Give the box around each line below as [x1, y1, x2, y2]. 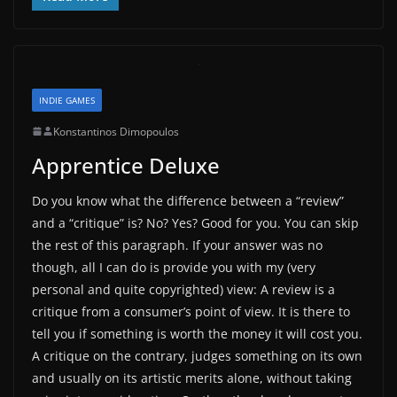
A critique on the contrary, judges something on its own [32, 346, 362, 364]
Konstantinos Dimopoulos [53, 123, 179, 139]
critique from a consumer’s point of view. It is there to [32, 302, 350, 320]
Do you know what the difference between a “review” [32, 191, 344, 209]
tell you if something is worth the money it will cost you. [32, 324, 362, 342]
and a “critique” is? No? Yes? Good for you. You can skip [32, 214, 359, 231]
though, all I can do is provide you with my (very [32, 258, 315, 276]
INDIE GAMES [39, 93, 95, 106]
